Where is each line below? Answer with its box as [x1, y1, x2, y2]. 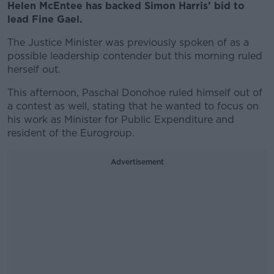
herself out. [7, 64, 64, 75]
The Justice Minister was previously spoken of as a [7, 37, 249, 48]
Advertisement [110, 157, 164, 166]
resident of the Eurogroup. [7, 127, 138, 139]
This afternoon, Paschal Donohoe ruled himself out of [7, 87, 262, 98]
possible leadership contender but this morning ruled [7, 50, 262, 62]
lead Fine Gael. [7, 13, 86, 25]
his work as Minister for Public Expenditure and [7, 114, 234, 125]
